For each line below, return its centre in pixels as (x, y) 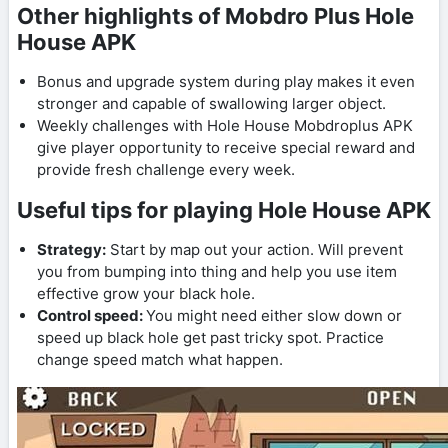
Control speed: (91, 316)
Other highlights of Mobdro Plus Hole (215, 16)
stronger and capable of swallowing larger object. (211, 104)
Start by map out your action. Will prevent (254, 250)
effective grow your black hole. (146, 294)
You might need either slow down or (274, 316)
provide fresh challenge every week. (166, 170)
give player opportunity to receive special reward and (226, 148)
